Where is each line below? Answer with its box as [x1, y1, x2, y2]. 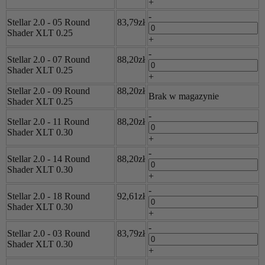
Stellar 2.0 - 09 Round [7, 85, 90, 96]
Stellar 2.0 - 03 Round [7, 228, 90, 238]
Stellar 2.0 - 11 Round [7, 116, 89, 127]
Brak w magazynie [148, 91, 219, 101]
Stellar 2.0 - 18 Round [7, 190, 90, 201]
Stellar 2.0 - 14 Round [7, 153, 90, 164]
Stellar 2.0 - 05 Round [7, 17, 90, 27]
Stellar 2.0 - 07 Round [7, 54, 90, 64]
